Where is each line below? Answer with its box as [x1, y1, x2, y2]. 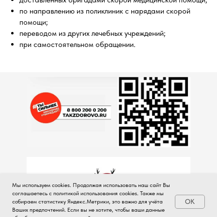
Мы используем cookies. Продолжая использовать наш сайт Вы [12, 182, 170, 188]
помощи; [19, 17, 48, 27]
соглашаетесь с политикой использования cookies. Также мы [12, 190, 164, 197]
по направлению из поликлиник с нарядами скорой [19, 6, 190, 15]
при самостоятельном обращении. [19, 40, 136, 49]
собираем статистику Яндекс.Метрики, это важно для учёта [12, 198, 163, 205]
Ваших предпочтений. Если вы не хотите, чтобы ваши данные [12, 206, 165, 213]
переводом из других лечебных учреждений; [19, 29, 166, 38]
